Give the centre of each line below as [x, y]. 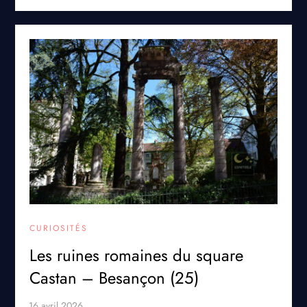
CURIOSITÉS [59, 228]
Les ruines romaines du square [137, 255]
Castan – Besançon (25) [114, 278]
